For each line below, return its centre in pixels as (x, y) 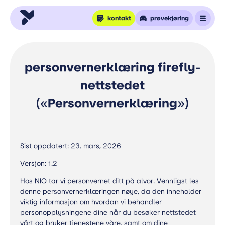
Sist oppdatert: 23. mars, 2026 (71, 146)
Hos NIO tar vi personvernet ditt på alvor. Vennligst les (109, 181)
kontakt (119, 18)
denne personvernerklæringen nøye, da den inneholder (111, 192)
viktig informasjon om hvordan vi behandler (91, 202)
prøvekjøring (170, 18)
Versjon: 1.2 (39, 163)
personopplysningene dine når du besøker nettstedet (108, 213)
